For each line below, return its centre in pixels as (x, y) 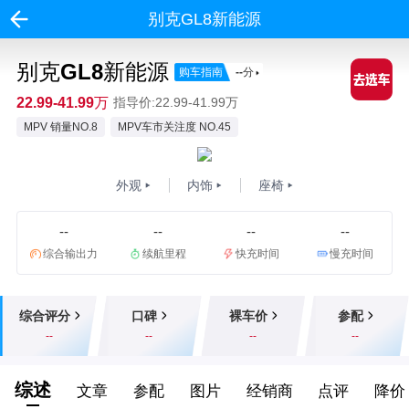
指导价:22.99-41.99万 (175, 103)
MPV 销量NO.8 (60, 127)
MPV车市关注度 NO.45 (174, 127)
